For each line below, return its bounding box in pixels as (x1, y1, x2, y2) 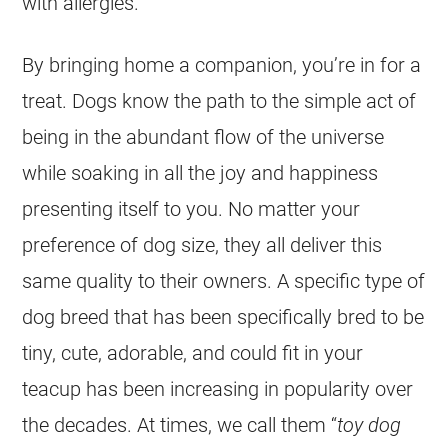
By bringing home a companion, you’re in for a (22, 52, 422, 77)
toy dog (337, 412, 402, 437)
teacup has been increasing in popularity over (22, 376, 414, 401)
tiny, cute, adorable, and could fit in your (22, 340, 364, 365)
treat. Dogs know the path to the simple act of (22, 88, 417, 113)
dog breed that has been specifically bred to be (22, 304, 425, 329)
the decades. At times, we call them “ (22, 412, 338, 437)
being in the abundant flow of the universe (22, 124, 385, 149)
